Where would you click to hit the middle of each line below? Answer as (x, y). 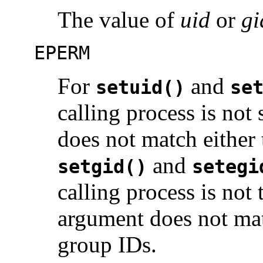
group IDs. (107, 245)
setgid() (102, 167)
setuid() (140, 88)
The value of (119, 20)
